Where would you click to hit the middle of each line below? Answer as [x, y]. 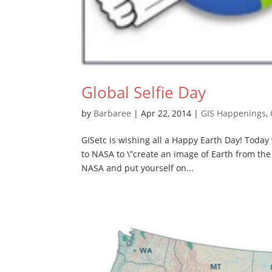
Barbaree [113, 113]
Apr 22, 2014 [166, 113]
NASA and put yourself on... [138, 168]
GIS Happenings [234, 113]
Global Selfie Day [144, 92]
